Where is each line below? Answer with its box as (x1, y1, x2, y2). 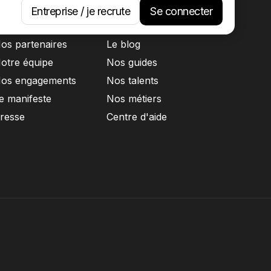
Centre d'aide (106, 111, 167, 123)
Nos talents (106, 74, 158, 87)
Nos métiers (106, 93, 162, 105)
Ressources (106, 16, 168, 30)
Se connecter (150, 5, 212, 18)
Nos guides (106, 56, 157, 68)
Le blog (106, 38, 140, 50)
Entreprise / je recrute (30, 5, 130, 18)
